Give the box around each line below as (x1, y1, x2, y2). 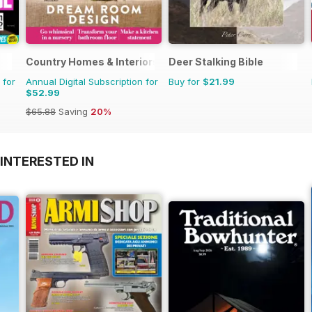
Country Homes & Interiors (26, 55, 159, 68)
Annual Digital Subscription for (26, 75, 158, 87)
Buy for (169, 75, 203, 87)
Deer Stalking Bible (169, 55, 263, 68)
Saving (56, 105, 91, 117)
